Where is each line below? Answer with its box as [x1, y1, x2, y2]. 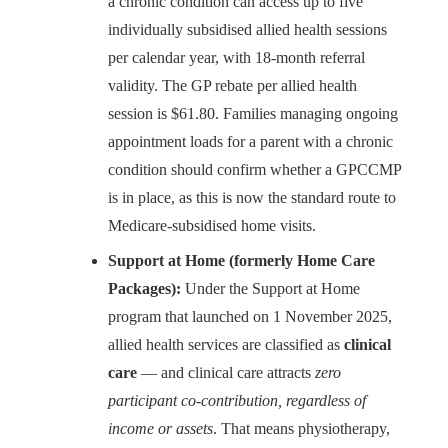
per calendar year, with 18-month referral [108, 49, 365, 67]
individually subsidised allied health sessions [108, 21, 387, 39]
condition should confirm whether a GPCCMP [108, 161, 401, 179]
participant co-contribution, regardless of [108, 391, 366, 409]
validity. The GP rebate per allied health [108, 77, 357, 95]
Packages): [108, 279, 181, 297]
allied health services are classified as [108, 335, 344, 353]
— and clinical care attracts [137, 363, 315, 381]
